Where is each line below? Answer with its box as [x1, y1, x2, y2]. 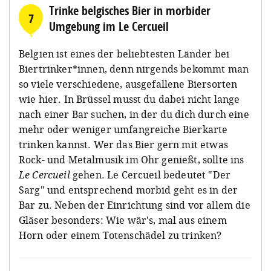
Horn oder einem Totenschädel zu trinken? [19, 228, 222, 242]
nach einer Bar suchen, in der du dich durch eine [19, 107, 249, 121]
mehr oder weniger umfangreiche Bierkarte [19, 122, 228, 136]
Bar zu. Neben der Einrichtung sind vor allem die [19, 198, 250, 212]
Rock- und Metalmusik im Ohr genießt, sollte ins [19, 152, 244, 166]
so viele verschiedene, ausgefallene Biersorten [19, 77, 238, 91]
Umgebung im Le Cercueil [49, 18, 169, 34]
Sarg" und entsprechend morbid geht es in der [19, 183, 238, 197]
